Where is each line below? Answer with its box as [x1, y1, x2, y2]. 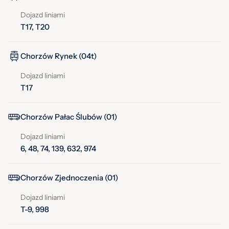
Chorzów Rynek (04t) [20, 51, 97, 61]
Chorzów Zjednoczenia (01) [20, 173, 118, 183]
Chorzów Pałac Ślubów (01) [20, 112, 117, 122]
